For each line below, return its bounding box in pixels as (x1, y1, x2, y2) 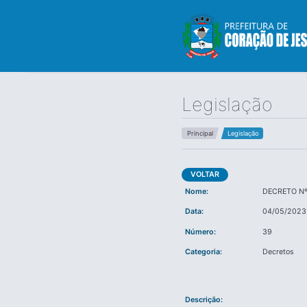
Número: (184, 227, 216, 236)
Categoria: (184, 247, 222, 257)
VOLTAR (191, 170, 220, 180)
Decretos (262, 247, 295, 257)
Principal (186, 130, 213, 138)
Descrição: (184, 295, 223, 304)
